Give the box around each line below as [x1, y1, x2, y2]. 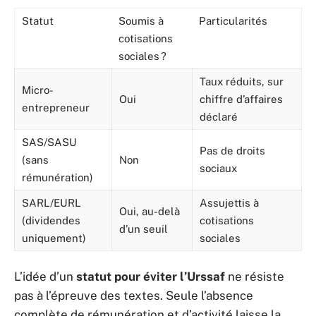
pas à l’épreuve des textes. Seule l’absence [14, 288, 253, 303]
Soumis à [119, 15, 164, 27]
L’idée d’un [14, 269, 76, 284]
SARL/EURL [22, 197, 81, 209]
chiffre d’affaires [200, 93, 283, 105]
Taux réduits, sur [200, 75, 284, 87]
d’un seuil [119, 223, 168, 235]
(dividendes [22, 214, 80, 226]
